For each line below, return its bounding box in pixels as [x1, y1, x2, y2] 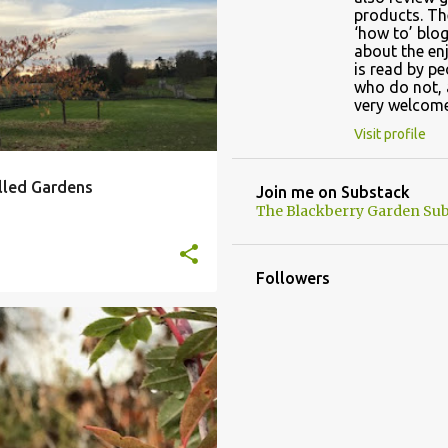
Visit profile [353, 125, 426, 142]
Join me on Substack [255, 182, 410, 201]
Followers [255, 268, 330, 287]
